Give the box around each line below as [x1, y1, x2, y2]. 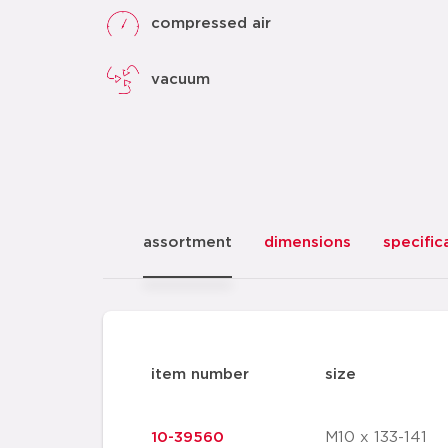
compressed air [151, 15, 271, 31]
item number [151, 367, 249, 382]
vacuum [151, 71, 210, 87]
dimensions [264, 235, 351, 250]
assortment [143, 235, 232, 250]
